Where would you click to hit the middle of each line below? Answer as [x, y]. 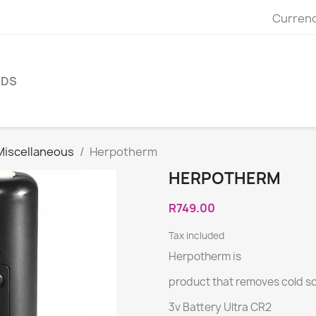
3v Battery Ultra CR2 [220, 307]
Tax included [196, 235]
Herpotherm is [205, 256]
